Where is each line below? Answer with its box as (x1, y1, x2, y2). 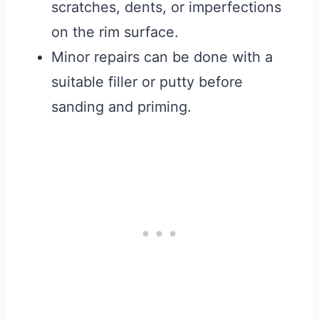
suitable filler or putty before (51, 73, 243, 91)
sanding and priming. (51, 98, 192, 116)
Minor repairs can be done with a (51, 48, 273, 66)
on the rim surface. (51, 23, 179, 41)
